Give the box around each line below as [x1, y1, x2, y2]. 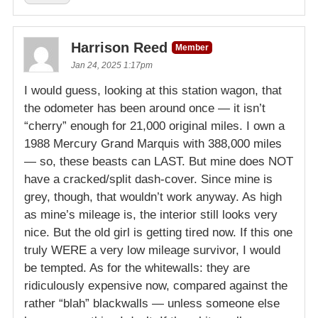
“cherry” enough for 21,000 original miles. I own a [24, 119, 285, 133]
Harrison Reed [71, 40, 168, 56]
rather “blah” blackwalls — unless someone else [24, 297, 280, 311]
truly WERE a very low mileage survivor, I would [24, 243, 280, 258]
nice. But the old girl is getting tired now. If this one [24, 226, 292, 240]
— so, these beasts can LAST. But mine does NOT [24, 155, 293, 169]
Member [175, 43, 209, 53]
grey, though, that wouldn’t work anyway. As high [24, 190, 282, 204]
